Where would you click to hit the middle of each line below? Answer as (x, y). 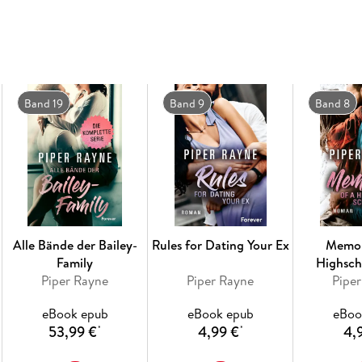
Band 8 (332, 103)
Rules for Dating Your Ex (220, 244)
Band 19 (43, 103)
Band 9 (187, 103)
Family (75, 262)
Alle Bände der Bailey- (75, 244)
